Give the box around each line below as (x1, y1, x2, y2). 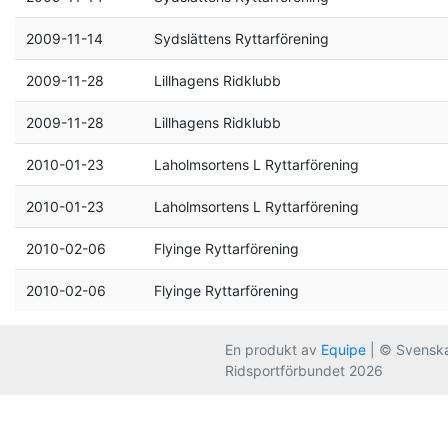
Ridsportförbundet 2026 (225, 362, 383, 379)
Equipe (321, 341, 366, 358)
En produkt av (225, 341, 321, 358)
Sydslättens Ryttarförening (153, 30, 329, 47)
